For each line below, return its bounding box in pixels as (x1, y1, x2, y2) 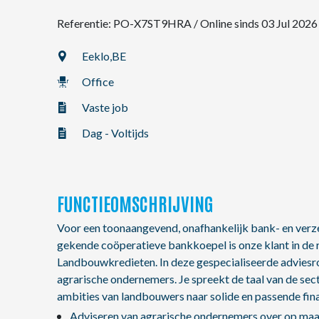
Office (82, 75, 114, 88)
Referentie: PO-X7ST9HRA (57, 16, 194, 30)
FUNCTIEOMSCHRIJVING (57, 191, 214, 215)
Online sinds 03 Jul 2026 (200, 16, 318, 30)
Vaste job (82, 100, 128, 114)
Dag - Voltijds (82, 126, 149, 140)
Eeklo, (82, 49, 112, 63)
